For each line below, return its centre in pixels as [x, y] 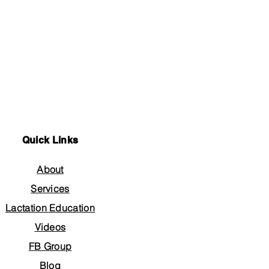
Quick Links [50, 140]
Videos [50, 227]
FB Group [50, 246]
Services [50, 188]
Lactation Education [50, 207]
